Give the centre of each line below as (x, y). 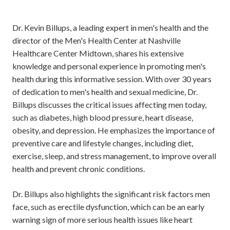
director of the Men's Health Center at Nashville (97, 41)
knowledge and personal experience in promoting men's (109, 66)
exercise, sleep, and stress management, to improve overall (114, 156)
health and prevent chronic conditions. (79, 169)
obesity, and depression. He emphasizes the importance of (114, 130)
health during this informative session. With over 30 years (112, 79)
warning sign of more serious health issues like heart (102, 220)
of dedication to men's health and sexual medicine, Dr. (105, 92)
